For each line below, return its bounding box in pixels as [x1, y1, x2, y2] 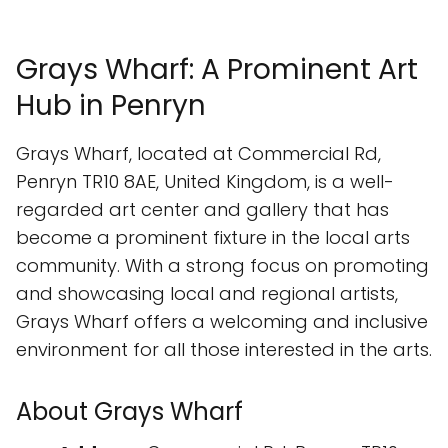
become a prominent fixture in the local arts [16, 225, 410, 251]
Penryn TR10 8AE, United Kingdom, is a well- [16, 169, 394, 195]
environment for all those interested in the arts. [16, 337, 432, 363]
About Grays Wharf [16, 395, 243, 429]
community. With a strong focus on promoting [16, 253, 429, 279]
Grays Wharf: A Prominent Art [16, 50, 418, 90]
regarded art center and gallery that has [16, 197, 389, 223]
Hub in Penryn [16, 86, 206, 126]
